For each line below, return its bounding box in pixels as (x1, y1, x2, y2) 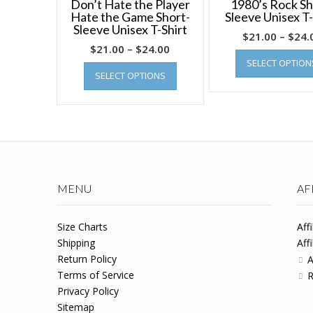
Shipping (57, 236, 95, 250)
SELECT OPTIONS (94, 69, 166, 82)
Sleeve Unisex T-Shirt (73, 22, 187, 38)
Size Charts (57, 220, 108, 234)
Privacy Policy (57, 284, 119, 298)
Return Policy (57, 252, 117, 266)
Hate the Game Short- (70, 9, 190, 25)
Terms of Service (57, 268, 134, 282)
